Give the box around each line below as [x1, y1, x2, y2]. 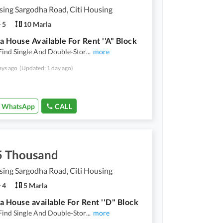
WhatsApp [1, 102, 35, 111]
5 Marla [23, 181, 47, 190]
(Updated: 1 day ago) [19, 64, 73, 72]
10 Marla [23, 19, 51, 28]
